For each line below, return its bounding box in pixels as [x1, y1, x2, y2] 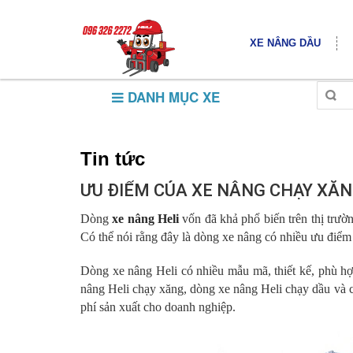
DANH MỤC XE [124, 87, 220, 106]
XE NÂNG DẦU [250, 37, 321, 49]
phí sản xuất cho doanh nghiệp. [80, 299, 236, 314]
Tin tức [80, 148, 145, 169]
